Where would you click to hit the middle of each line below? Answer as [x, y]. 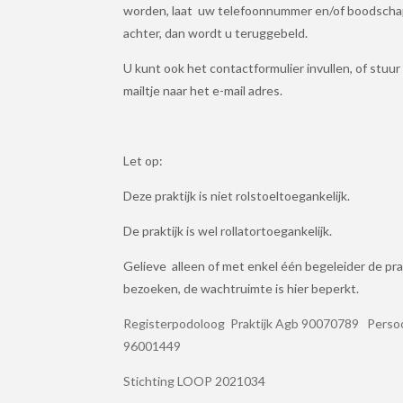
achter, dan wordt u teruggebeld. [215, 33]
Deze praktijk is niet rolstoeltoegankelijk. [237, 196]
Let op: [143, 161]
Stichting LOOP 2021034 [194, 381]
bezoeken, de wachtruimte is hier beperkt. [241, 288]
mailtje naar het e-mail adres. [203, 90]
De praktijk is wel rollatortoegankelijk [226, 231]
